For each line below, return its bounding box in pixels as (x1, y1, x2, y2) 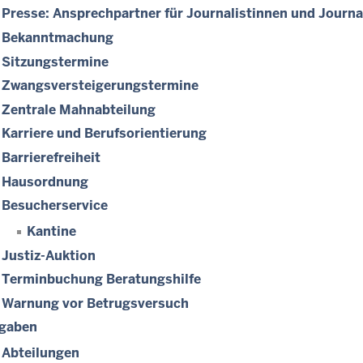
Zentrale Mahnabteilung (2, 100, 156, 118)
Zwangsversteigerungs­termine (2, 77, 199, 95)
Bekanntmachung (2, 28, 113, 46)
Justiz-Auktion (2, 246, 96, 264)
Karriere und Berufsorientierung (2, 125, 207, 143)
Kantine (27, 223, 76, 241)
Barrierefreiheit (2, 148, 100, 166)
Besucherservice (2, 197, 108, 215)
